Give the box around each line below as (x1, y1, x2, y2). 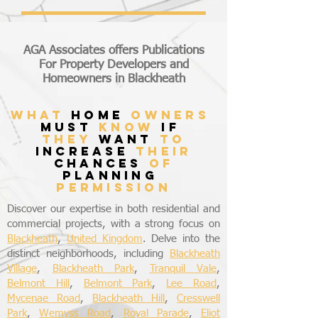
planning (62, 168, 165, 183)
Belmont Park (83, 278, 153, 289)
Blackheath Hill (92, 293, 165, 304)
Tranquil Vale (149, 263, 216, 274)
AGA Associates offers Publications (23, 45, 204, 57)
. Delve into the (142, 234, 221, 244)
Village (7, 263, 37, 274)
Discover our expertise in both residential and (7, 204, 220, 214)
